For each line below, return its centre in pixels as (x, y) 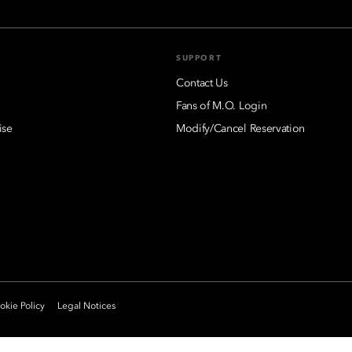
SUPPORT (199, 58)
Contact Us (202, 83)
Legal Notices (86, 306)
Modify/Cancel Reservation (240, 128)
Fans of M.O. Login (222, 106)
